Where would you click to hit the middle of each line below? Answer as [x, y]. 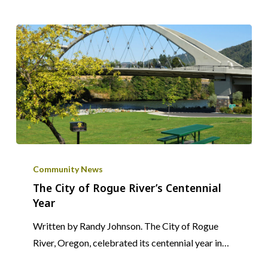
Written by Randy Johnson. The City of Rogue [125, 226]
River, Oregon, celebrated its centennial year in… [131, 243]
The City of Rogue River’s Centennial [127, 188]
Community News [68, 169]
